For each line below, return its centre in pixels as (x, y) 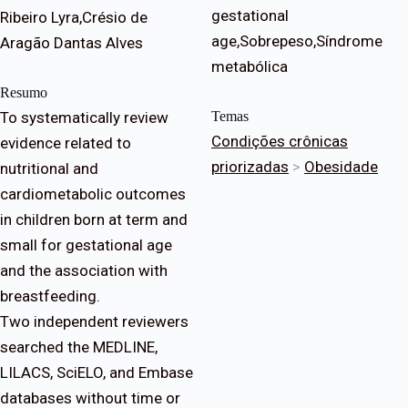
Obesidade (341, 167)
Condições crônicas (280, 142)
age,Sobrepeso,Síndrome (297, 41)
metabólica (250, 67)
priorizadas (250, 167)
